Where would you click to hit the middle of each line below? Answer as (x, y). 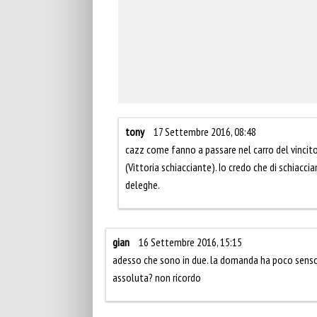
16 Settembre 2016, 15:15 (190, 242)
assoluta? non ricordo (157, 278)
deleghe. (143, 184)
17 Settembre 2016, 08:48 (205, 131)
